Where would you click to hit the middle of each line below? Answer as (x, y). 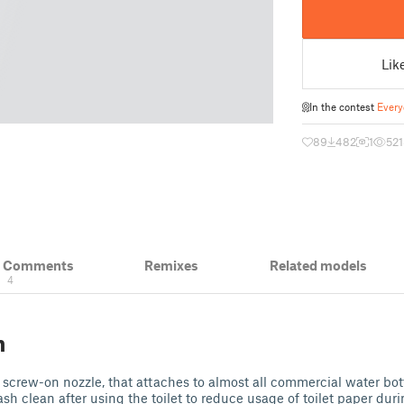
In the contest (343, 106)
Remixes (172, 265)
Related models (318, 265)
